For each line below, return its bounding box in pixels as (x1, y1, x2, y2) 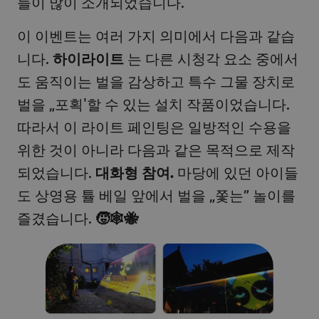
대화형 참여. (95, 162, 177, 182)
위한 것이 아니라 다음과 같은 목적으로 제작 (17, 140, 295, 158)
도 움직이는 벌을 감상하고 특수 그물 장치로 (17, 71, 295, 90)
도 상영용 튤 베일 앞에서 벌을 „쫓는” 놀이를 (17, 185, 296, 204)
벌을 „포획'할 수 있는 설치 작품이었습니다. (17, 94, 290, 113)
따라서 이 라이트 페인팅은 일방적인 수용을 (17, 117, 291, 135)
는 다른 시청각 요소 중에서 (124, 48, 298, 67)
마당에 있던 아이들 (177, 162, 298, 181)
